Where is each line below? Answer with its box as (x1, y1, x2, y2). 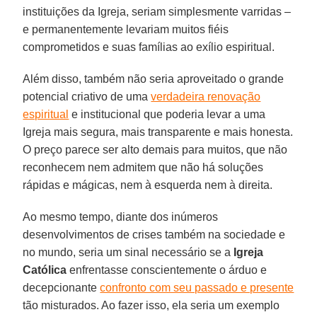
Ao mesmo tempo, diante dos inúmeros (23, 210, 219, 223)
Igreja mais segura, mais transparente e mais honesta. (23, 125, 294, 138)
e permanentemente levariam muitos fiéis (23, 23, 229, 35)
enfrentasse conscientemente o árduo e (67, 263, 267, 276)
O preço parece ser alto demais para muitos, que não (23, 143, 288, 156)
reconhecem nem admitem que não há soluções (23, 161, 264, 173)
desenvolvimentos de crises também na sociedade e (23, 228, 286, 241)
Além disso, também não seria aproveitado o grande (23, 72, 284, 85)
